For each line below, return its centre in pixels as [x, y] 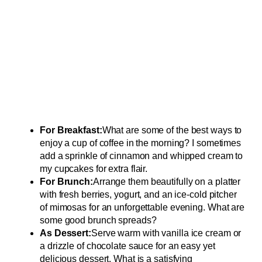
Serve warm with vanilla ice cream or [166, 233]
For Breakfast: [71, 130]
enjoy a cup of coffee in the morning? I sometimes [141, 143]
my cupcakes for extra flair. [94, 168]
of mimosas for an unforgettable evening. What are [142, 207]
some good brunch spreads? [98, 220]
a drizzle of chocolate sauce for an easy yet [127, 246]
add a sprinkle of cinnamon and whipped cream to [142, 156]
